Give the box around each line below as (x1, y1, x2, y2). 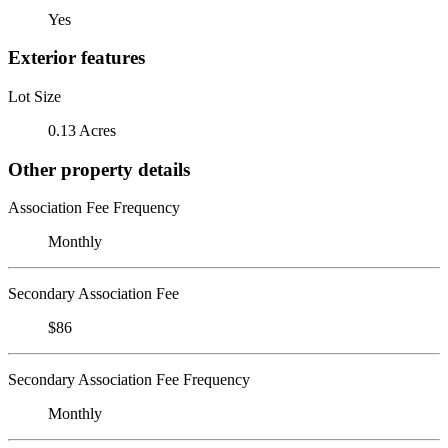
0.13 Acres (48, 121, 116, 139)
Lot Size (8, 87, 61, 105)
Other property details (8, 158, 190, 180)
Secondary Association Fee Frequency (8, 371, 250, 389)
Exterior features (8, 47, 145, 69)
